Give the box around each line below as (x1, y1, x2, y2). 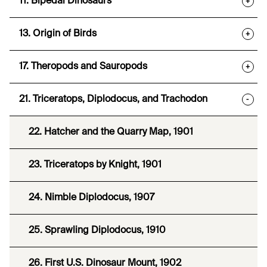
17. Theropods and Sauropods (19, 62, 147, 72)
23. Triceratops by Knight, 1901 (29, 160, 162, 170)
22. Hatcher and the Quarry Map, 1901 (29, 128, 193, 138)
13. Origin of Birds (19, 29, 97, 39)
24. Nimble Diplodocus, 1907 (29, 193, 154, 203)
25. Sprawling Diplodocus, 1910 (29, 226, 166, 236)
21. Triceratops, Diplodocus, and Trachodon (19, 95, 207, 105)
